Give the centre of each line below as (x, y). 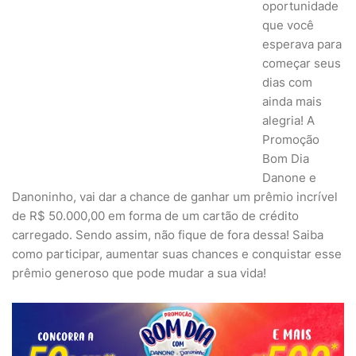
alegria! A (288, 120)
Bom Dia (286, 159)
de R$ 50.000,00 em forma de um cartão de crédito (155, 216)
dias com (287, 82)
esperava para (302, 44)
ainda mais (292, 101)
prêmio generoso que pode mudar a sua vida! (139, 273)
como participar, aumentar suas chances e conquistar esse (177, 254)
